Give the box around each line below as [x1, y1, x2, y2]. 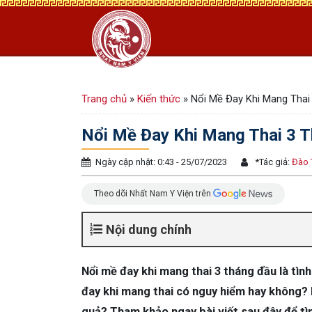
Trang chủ [81, 93, 127, 105]
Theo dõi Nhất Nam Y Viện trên [94, 188, 213, 198]
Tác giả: [259, 157, 290, 167]
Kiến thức [137, 93, 180, 105]
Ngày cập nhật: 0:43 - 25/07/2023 [95, 157, 227, 167]
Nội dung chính [106, 221, 192, 237]
